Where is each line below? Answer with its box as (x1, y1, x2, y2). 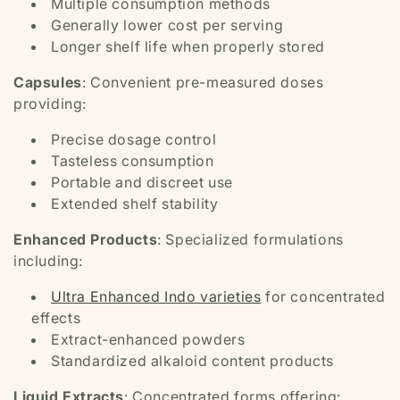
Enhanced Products (13, 229, 158, 248)
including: (13, 251, 83, 270)
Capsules (13, 72, 82, 91)
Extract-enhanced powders (51, 329, 246, 348)
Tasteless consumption (51, 151, 214, 170)
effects (31, 308, 81, 327)
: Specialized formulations (157, 229, 344, 248)
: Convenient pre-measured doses (81, 72, 324, 91)
